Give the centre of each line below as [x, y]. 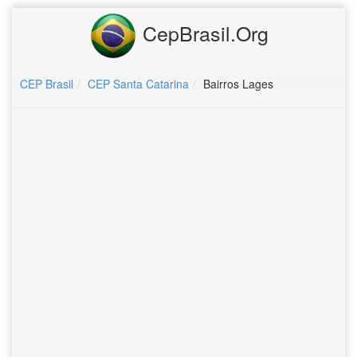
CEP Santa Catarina [138, 84]
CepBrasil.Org [202, 32]
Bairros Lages [238, 84]
